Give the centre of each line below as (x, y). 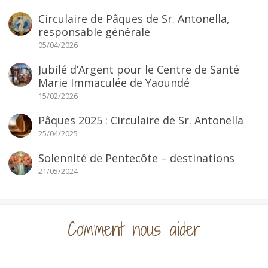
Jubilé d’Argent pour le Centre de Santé (139, 70)
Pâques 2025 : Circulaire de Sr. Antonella (141, 121)
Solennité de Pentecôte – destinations (136, 158)
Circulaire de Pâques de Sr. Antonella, (134, 19)
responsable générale (94, 32)
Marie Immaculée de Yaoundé (114, 83)
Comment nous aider (134, 229)
